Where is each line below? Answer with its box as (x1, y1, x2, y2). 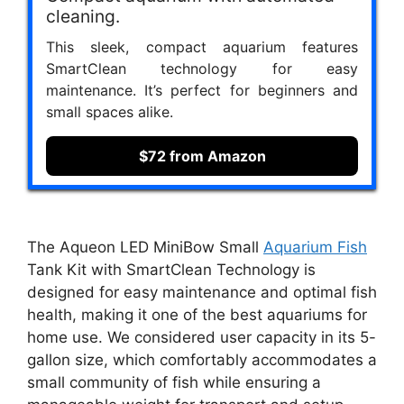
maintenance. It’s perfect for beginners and (46, 81, 358, 100)
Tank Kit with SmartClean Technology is (27, 260, 316, 279)
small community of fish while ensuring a (27, 372, 321, 391)
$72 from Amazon (138, 147, 266, 166)
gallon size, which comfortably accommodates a (27, 350, 377, 369)
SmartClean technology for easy (46, 60, 358, 78)
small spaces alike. (46, 103, 173, 122)
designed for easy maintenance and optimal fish (27, 282, 377, 301)
